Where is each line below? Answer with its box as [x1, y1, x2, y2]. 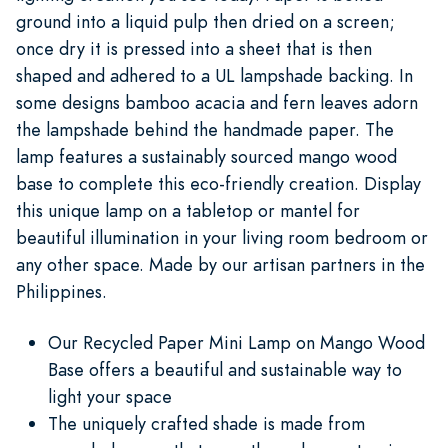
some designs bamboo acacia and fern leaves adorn [16, 89, 418, 115]
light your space [48, 383, 172, 409]
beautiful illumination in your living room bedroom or [16, 224, 428, 250]
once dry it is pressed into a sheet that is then [16, 35, 372, 61]
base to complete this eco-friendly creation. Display [16, 170, 421, 196]
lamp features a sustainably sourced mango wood [16, 143, 397, 169]
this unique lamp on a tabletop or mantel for [16, 197, 360, 223]
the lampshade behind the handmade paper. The [16, 116, 394, 142]
